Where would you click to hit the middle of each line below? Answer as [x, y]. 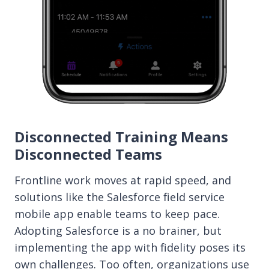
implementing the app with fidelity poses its [130, 247]
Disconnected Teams [88, 154]
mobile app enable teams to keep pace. [117, 214]
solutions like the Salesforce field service [119, 197]
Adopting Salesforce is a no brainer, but [118, 231]
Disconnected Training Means [121, 137]
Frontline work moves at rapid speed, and [123, 180]
